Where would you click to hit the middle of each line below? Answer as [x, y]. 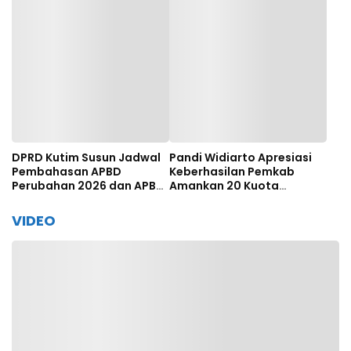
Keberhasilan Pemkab [232, 172]
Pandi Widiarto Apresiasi [241, 158]
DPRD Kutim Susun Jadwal [86, 158]
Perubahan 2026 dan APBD [88, 186]
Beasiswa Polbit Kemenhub [247, 200]
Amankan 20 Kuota [224, 186]
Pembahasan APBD [67, 172]
